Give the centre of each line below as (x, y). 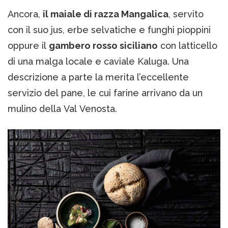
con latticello (188, 45)
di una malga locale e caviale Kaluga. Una (98, 61)
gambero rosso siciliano (103, 45)
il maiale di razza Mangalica (106, 14)
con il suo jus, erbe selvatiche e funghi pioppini (109, 30)
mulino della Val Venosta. (62, 108)
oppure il (28, 45)
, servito (186, 14)
